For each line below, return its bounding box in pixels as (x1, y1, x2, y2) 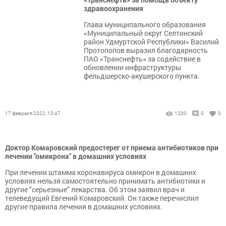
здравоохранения (84, 4, 143, 14)
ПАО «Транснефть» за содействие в (84, 54, 201, 64)
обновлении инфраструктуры (84, 63, 181, 73)
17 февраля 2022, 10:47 (5, 110, 61, 117)
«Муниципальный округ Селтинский (84, 28, 203, 38)
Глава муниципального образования (84, 20, 206, 30)
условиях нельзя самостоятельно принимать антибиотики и (5, 176, 205, 186)
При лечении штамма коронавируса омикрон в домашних (5, 167, 196, 178)
